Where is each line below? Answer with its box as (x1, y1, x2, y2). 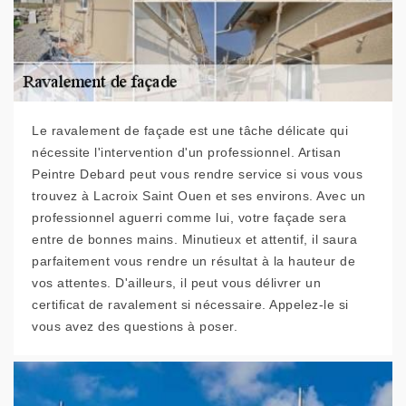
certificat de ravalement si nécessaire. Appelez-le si (32, 297, 349, 312)
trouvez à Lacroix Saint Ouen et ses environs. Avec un (32, 188, 366, 203)
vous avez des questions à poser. (32, 319, 237, 333)
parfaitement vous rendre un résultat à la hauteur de (32, 254, 355, 268)
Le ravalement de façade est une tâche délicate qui (32, 123, 348, 138)
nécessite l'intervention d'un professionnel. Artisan (32, 145, 341, 159)
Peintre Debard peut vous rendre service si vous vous (32, 167, 362, 181)
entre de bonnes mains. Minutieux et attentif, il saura (32, 232, 357, 246)
